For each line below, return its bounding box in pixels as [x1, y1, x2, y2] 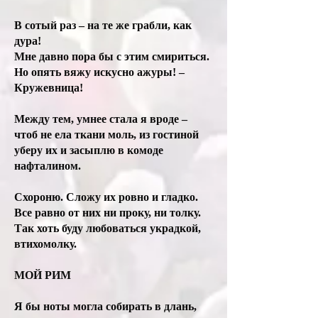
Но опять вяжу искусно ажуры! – [14, 66, 185, 78]
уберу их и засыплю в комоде [14, 144, 169, 156]
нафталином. [14, 160, 84, 172]
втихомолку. [14, 238, 79, 250]
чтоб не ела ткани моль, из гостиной [14, 128, 199, 141]
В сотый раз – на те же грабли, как [14, 19, 192, 31]
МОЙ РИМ [14, 269, 71, 281]
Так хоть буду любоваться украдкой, [14, 222, 204, 234]
